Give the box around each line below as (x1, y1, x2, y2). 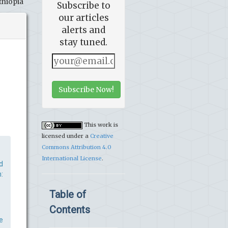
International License (42, 155, 102, 162)
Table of (49, 188, 86, 201)
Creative (90, 132, 113, 140)
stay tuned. (60, 37, 107, 48)
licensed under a (42, 132, 90, 140)
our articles (58, 12, 109, 24)
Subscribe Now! (59, 85, 114, 95)
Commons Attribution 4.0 (42, 144, 111, 151)
